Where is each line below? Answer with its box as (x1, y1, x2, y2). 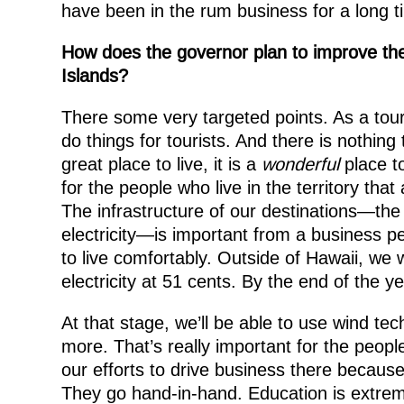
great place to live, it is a (60, 153, 262, 174)
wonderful (261, 153, 339, 174)
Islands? (60, 65, 128, 86)
